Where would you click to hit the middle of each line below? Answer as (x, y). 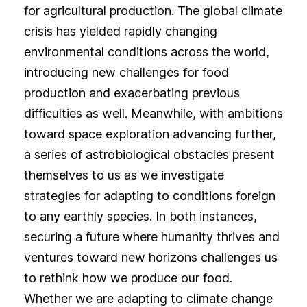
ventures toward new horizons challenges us (150, 258)
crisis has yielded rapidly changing (120, 32)
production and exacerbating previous (132, 93)
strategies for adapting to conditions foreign (149, 196)
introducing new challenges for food (126, 73)
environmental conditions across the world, (146, 52)
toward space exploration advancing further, (150, 134)
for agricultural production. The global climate (153, 11)
